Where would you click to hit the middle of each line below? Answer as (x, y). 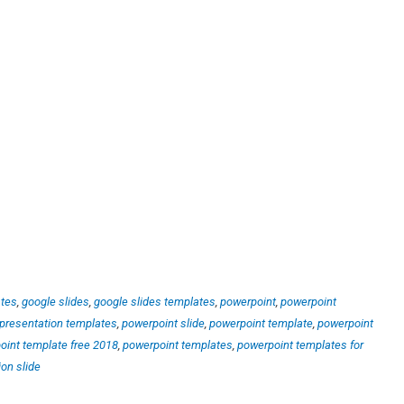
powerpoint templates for (300, 344)
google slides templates (155, 301)
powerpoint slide (163, 323)
